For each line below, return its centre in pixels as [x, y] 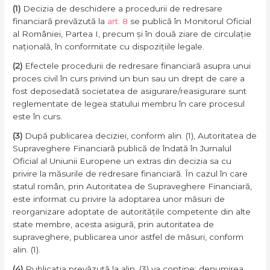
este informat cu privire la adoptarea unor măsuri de [119, 199]
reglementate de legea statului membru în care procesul [129, 104]
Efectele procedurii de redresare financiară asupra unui [137, 66]
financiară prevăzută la [60, 21]
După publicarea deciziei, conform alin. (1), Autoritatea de [140, 136]
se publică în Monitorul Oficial [190, 21]
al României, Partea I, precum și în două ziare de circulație [132, 34]
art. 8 [118, 21]
